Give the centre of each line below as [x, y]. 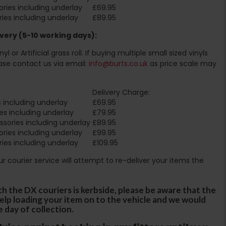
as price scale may [182, 63]
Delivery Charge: [121, 92]
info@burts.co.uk [118, 63]
